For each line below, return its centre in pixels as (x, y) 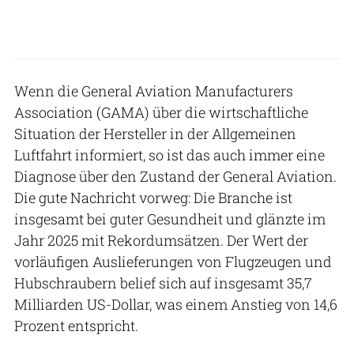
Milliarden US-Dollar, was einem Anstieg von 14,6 (176, 304)
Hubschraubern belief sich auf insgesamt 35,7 (163, 282)
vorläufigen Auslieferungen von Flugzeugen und (173, 261)
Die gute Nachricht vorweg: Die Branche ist (153, 197)
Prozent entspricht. (76, 325)
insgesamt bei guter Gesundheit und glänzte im (170, 218)
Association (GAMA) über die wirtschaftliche (161, 112)
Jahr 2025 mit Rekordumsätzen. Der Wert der (161, 240)
